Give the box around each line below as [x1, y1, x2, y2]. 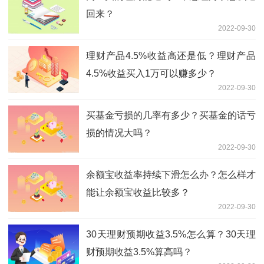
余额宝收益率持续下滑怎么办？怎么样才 [86, 170, 256, 180]
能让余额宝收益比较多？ [86, 187, 190, 198]
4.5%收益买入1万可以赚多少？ [86, 68, 216, 79]
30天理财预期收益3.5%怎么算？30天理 [86, 229, 256, 240]
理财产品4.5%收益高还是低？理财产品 [86, 51, 256, 61]
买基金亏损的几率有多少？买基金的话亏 [86, 110, 256, 121]
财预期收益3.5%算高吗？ [86, 247, 192, 258]
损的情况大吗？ [86, 128, 152, 138]
